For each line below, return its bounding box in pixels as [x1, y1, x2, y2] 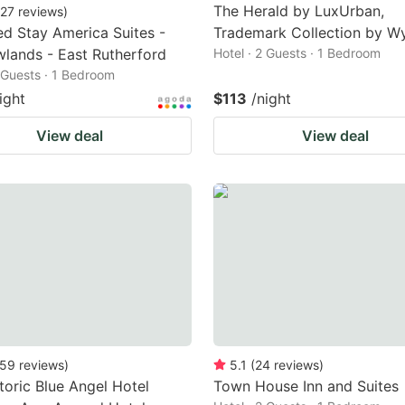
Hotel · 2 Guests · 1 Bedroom [213, 44, 381, 61]
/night [251, 89, 291, 108]
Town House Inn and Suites [213, 376, 399, 395]
